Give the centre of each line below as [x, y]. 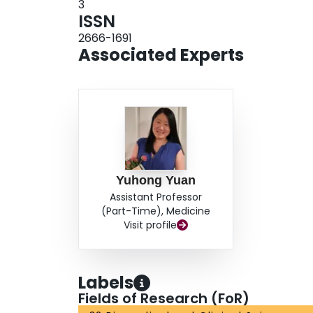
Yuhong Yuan [156, 181]
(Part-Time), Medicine [156, 211]
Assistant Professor [156, 197]
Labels [106, 283]
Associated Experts [161, 55]
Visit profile [151, 225]
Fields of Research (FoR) [164, 299]
